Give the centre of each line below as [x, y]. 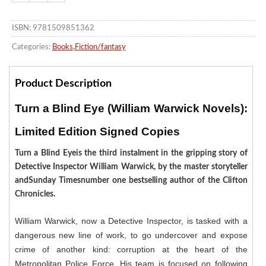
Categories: [31, 47]
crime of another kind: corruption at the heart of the [131, 250]
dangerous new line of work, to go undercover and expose [131, 235]
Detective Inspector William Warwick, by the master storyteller [131, 167]
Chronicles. [35, 194]
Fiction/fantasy [100, 47]
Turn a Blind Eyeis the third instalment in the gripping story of [131, 153]
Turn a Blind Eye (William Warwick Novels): [131, 109]
